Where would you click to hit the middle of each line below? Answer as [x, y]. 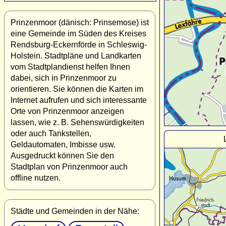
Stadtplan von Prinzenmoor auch [69, 166]
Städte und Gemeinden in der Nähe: [75, 211]
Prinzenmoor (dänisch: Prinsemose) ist [80, 22]
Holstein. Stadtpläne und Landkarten [76, 55]
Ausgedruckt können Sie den [62, 155]
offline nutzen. [36, 178]
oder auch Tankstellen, [51, 133]
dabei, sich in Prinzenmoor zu [64, 78]
